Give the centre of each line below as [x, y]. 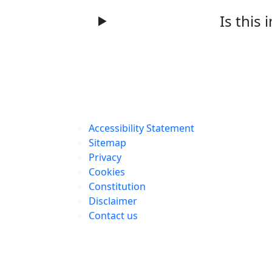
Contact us [113, 216]
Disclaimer [113, 201]
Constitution [117, 186]
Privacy [105, 157]
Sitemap [107, 143]
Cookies [107, 172]
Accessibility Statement [141, 128]
